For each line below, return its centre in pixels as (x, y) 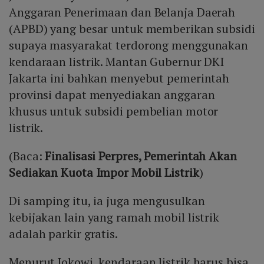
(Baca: (27, 156)
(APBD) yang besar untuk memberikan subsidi (132, 28)
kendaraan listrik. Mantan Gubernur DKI (117, 61)
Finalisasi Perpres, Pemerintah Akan (141, 156)
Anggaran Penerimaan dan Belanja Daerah (122, 12)
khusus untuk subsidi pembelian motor (114, 111)
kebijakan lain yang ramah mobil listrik (114, 217)
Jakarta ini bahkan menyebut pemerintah (119, 78)
